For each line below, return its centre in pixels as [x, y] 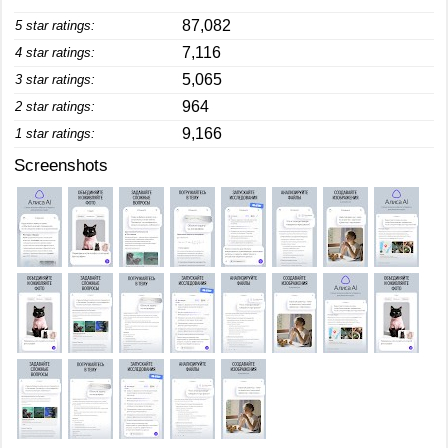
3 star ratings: [55, 79]
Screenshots [61, 165]
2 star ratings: [55, 106]
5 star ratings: [55, 25]
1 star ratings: [55, 133]
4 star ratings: [55, 52]
